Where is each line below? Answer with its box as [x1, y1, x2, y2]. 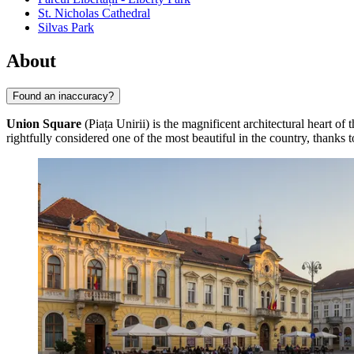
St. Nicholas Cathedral [38, 6, 150, 21]
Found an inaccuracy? [13, 89, 114, 102]
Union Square [6, 116, 81, 130]
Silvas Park [38, 21, 94, 35]
